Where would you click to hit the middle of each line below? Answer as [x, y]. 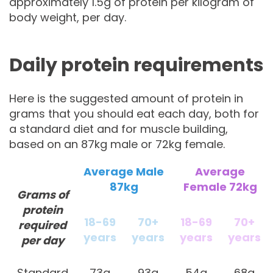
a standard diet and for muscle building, [119, 129]
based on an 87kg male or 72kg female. [117, 144]
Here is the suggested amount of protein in [126, 98]
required [42, 225]
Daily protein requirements [136, 65]
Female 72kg [220, 187]
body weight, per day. [68, 17]
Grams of [42, 194]
